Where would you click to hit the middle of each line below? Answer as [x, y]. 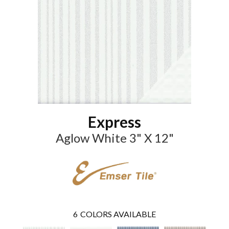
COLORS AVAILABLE [118, 214]
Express [114, 121]
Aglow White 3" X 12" [114, 138]
